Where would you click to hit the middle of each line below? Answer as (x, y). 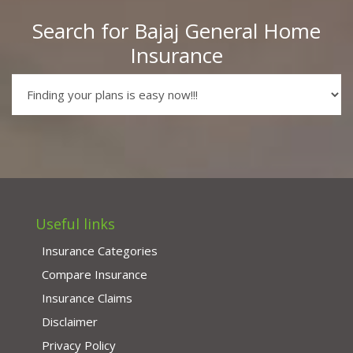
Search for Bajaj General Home (176, 31)
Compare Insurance (95, 274)
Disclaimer (70, 321)
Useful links (75, 224)
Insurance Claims (87, 298)
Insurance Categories (100, 251)
